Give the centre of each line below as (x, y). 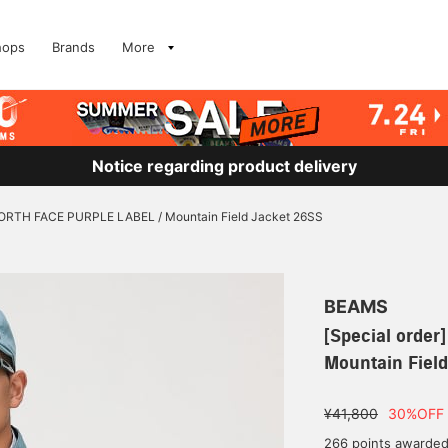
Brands (73, 47)
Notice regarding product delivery (224, 166)
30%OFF (416, 413)
